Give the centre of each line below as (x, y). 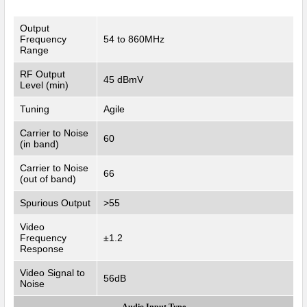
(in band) (39, 144)
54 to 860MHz (134, 39)
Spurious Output (55, 202)
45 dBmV (123, 79)
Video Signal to (52, 272)
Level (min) (44, 85)
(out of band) (48, 179)
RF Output (42, 74)
